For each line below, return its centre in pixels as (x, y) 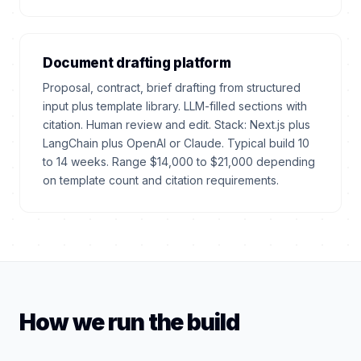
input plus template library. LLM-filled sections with (175, 106)
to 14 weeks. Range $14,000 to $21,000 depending (179, 162)
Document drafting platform (137, 63)
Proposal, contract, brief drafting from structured (172, 87)
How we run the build (129, 322)
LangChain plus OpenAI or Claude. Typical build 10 (176, 143)
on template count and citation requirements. (161, 180)
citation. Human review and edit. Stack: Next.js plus (176, 124)
